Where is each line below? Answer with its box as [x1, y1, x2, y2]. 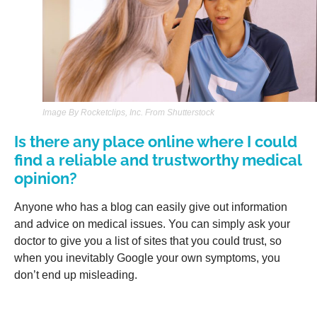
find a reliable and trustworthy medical [14, 150, 301, 169]
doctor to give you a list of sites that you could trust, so [14, 234, 282, 247]
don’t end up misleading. [14, 268, 137, 281]
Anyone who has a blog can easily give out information [14, 200, 287, 213]
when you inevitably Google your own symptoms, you [14, 251, 280, 264]
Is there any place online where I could [14, 132, 297, 151]
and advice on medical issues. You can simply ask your [14, 217, 290, 230]
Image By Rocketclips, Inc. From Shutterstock [42, 107, 214, 117]
